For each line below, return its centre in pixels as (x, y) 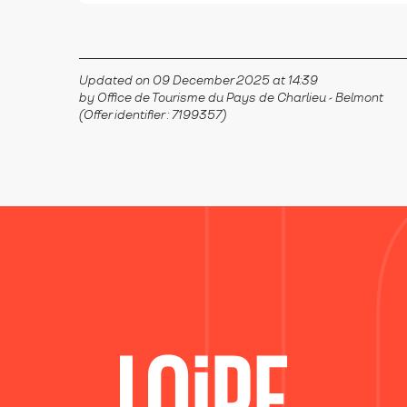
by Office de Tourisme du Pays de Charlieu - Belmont (231, 98)
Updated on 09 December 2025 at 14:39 (199, 81)
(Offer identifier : (125, 115)
